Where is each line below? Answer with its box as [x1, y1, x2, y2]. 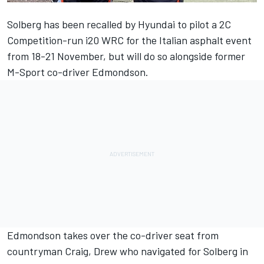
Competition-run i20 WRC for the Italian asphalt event [7, 33, 252, 47]
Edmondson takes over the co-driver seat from [7, 228, 219, 242]
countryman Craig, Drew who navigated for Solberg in [7, 244, 248, 258]
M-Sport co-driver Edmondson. [7, 65, 148, 78]
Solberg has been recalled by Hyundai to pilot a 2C [7, 17, 231, 31]
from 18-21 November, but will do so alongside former [7, 49, 245, 62]
